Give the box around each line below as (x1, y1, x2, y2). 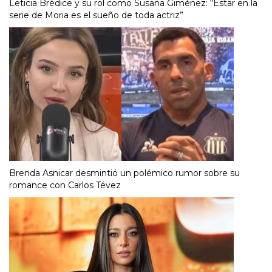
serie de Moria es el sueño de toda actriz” (9, 9, 183, 21)
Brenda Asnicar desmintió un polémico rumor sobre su (9, 167, 240, 178)
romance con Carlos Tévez (9, 179, 121, 191)
